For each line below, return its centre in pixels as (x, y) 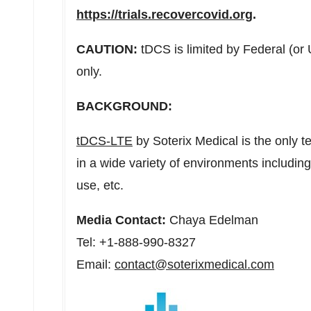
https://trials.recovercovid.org (165, 15)
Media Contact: (121, 220)
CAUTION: (107, 49)
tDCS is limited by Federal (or (222, 49)
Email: (95, 264)
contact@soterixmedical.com (194, 264)
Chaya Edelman (212, 220)
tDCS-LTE (104, 141)
